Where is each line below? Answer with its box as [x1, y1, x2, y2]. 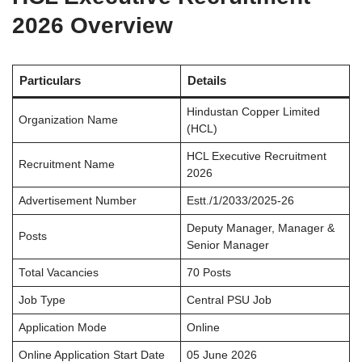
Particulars [19, 74, 81, 87]
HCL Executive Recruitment [186, 150, 326, 162]
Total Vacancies [18, 267, 99, 279]
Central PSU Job [186, 294, 271, 306]
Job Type [18, 294, 65, 306]
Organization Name [18, 114, 118, 126]
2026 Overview [12, 13, 173, 38]
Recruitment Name [18, 158, 115, 170]
